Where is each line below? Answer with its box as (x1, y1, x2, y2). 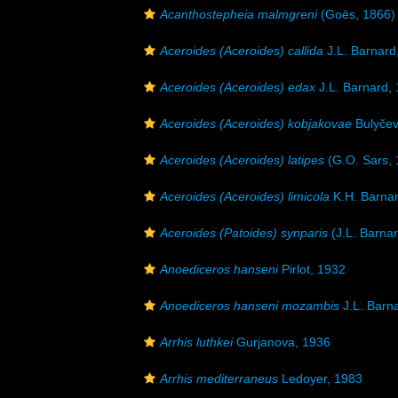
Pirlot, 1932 (278, 262, 346, 276)
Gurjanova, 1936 (233, 335, 330, 349)
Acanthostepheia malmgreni (160, 7, 317, 21)
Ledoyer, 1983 (278, 371, 362, 386)
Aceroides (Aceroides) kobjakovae (160, 116, 352, 131)
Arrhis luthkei (160, 335, 233, 349)
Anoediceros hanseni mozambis (160, 298, 339, 313)
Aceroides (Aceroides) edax (160, 80, 315, 94)
